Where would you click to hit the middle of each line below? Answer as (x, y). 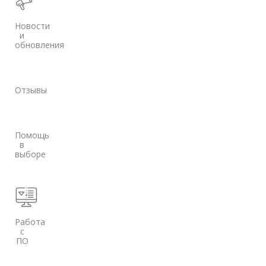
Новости (32, 26)
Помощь (32, 135)
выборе (30, 154)
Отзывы (31, 90)
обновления (39, 45)
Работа (30, 222)
